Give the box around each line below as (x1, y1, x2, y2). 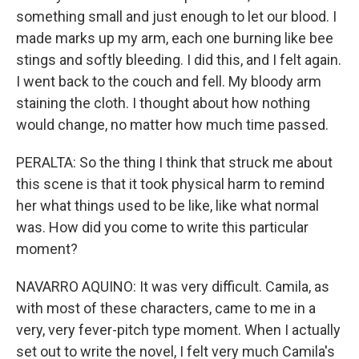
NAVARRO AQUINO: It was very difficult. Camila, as (16, 278, 329, 295)
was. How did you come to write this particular (16, 219, 309, 236)
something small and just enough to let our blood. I (16, 8, 337, 25)
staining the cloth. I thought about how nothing (16, 95, 310, 111)
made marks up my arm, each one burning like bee (16, 30, 333, 46)
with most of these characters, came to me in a (16, 300, 316, 317)
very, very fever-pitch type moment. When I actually (16, 321, 341, 338)
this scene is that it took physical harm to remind (16, 175, 325, 192)
